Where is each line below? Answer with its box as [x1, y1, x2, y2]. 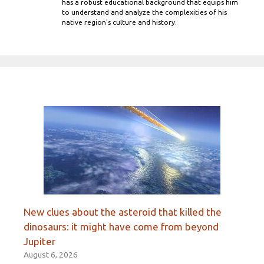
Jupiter [24, 235, 55, 247]
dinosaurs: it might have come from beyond [24, 220, 219, 232]
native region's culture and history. [62, 18, 177, 27]
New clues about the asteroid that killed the [24, 206, 222, 217]
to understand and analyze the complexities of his [62, 8, 227, 16]
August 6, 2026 [24, 249, 78, 259]
